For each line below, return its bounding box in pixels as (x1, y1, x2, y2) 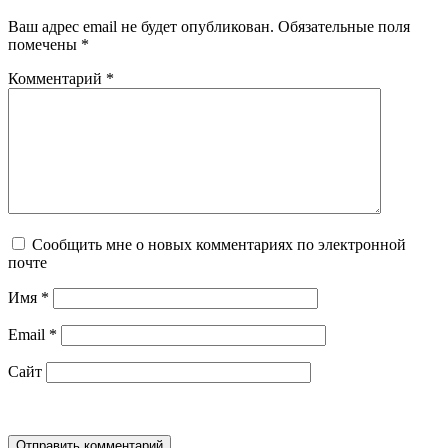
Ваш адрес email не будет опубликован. (8, 18, 274, 36)
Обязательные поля (278, 18, 410, 36)
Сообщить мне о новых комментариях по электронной (32, 236, 406, 254)
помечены (8, 36, 81, 54)
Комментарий (8, 70, 106, 88)
